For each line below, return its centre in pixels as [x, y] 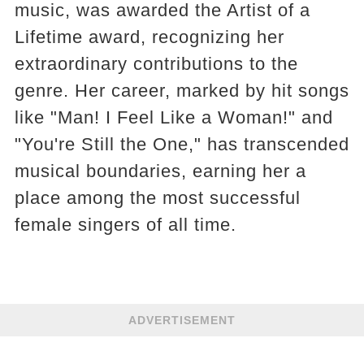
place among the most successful [157, 198]
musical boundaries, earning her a [160, 171]
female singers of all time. [125, 225]
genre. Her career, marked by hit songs [182, 91]
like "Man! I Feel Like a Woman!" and [173, 118]
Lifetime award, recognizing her [149, 37]
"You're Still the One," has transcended [182, 145]
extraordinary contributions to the [156, 64]
